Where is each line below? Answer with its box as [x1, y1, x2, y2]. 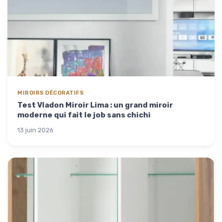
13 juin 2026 [17, 126, 54, 134]
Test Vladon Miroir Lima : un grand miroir [17, 100, 173, 110]
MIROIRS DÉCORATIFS [17, 89, 84, 96]
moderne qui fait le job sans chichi [17, 110, 151, 119]
